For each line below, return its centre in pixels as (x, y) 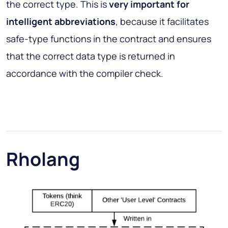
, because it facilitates (162, 21)
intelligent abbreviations (61, 21)
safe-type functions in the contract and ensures (109, 38)
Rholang (43, 159)
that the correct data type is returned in (91, 56)
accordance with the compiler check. (85, 73)
